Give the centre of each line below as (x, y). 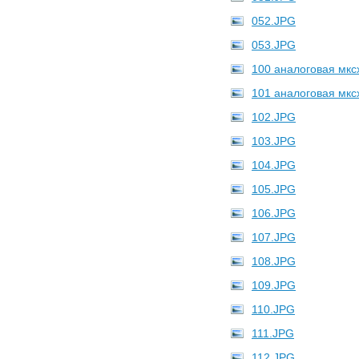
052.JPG (274, 21)
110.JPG (273, 309)
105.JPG (274, 189)
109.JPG (274, 285)
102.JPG (274, 117)
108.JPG (274, 261)
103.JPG (274, 141)
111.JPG (273, 333)
